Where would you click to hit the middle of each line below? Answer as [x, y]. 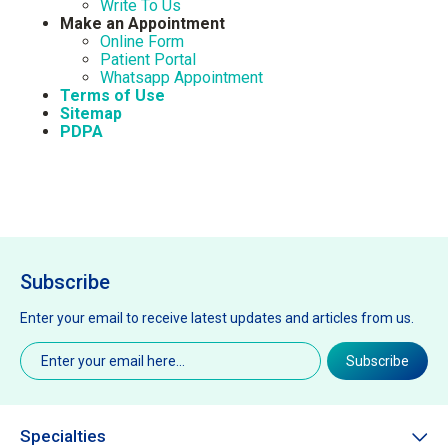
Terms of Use [112, 95]
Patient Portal [148, 59]
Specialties [63, 436]
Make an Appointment [142, 23]
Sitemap [91, 113]
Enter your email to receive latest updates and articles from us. [217, 318]
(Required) [93, 349]
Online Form [142, 41]
